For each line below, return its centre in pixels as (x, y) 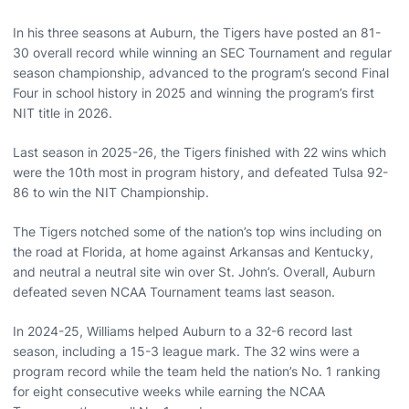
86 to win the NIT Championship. (111, 192)
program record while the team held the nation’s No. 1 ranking (197, 371)
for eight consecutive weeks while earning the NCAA (169, 391)
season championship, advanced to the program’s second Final (201, 72)
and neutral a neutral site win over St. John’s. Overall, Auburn (194, 271)
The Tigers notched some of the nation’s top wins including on (197, 231)
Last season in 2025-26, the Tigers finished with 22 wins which (199, 152)
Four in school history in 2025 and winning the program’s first (194, 92)
